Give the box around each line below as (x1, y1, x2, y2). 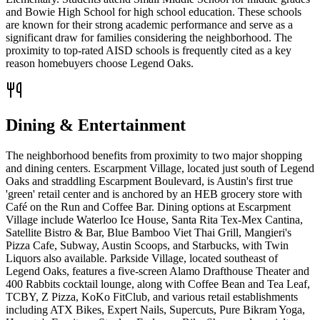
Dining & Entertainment (6, 115, 186, 134)
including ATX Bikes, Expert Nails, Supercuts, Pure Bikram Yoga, (6, 303, 305, 316)
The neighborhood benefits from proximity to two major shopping (6, 149, 302, 161)
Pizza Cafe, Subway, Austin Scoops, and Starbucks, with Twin (6, 239, 289, 251)
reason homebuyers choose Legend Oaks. (6, 56, 194, 69)
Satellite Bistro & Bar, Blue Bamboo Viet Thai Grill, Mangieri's (6, 226, 291, 239)
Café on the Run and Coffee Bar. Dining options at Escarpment (6, 200, 291, 213)
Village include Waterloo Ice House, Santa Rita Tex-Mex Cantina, (6, 213, 303, 226)
